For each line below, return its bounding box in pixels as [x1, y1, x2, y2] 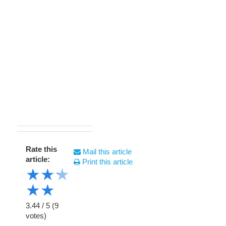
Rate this [26, 145, 57, 153]
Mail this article [81, 147, 132, 156]
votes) [26, 211, 46, 220]
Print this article [80, 157, 133, 166]
